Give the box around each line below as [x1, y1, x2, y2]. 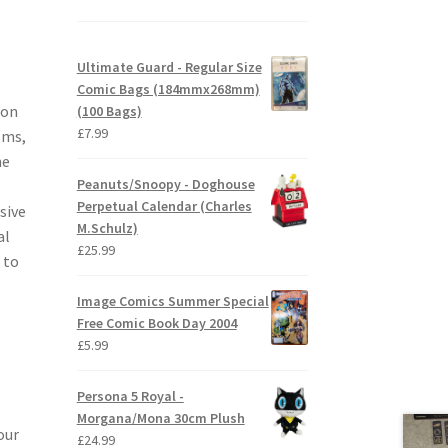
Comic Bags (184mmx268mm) [76, 80, 260, 99]
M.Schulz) [76, 219, 138, 238]
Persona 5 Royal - [76, 387, 184, 406]
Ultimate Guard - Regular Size [76, 58, 262, 77]
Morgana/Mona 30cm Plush [76, 409, 245, 428]
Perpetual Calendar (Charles [76, 197, 252, 216]
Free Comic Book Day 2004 [76, 314, 237, 333]
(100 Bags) [76, 102, 142, 121]
